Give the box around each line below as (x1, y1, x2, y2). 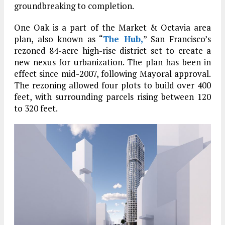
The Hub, (103, 33, 143, 45)
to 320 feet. (14, 102, 58, 114)
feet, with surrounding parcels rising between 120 (14, 90, 211, 102)
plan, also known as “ (14, 33, 103, 45)
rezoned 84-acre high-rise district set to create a (14, 44, 211, 56)
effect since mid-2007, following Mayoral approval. (14, 67, 211, 79)
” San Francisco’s (143, 33, 211, 45)
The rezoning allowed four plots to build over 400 (14, 79, 211, 91)
